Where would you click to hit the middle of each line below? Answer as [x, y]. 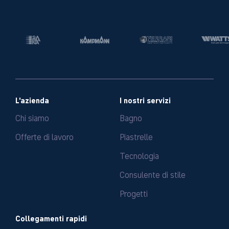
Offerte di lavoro [44, 136]
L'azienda [32, 100]
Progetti [134, 193]
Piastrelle [136, 136]
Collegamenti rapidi [51, 218]
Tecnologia [139, 155]
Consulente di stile [153, 174]
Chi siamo [32, 117]
